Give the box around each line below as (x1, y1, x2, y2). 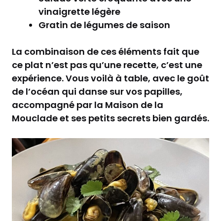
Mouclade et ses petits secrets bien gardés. (12, 111, 209, 124)
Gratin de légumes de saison (38, 18, 170, 31)
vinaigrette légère (38, 5, 120, 18)
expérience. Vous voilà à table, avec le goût (12, 72, 209, 84)
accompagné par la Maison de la (12, 98, 163, 111)
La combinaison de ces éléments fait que (12, 45, 199, 58)
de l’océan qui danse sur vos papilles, (12, 85, 183, 98)
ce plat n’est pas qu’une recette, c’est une (12, 58, 202, 71)
